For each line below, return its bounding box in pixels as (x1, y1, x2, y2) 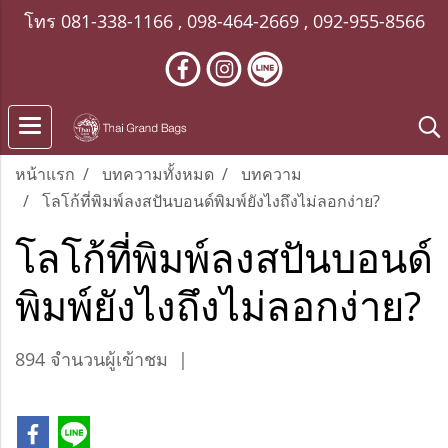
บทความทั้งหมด (102, 163, 214, 185)
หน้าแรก (15, 163, 75, 185)
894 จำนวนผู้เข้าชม (15, 347, 168, 371)
